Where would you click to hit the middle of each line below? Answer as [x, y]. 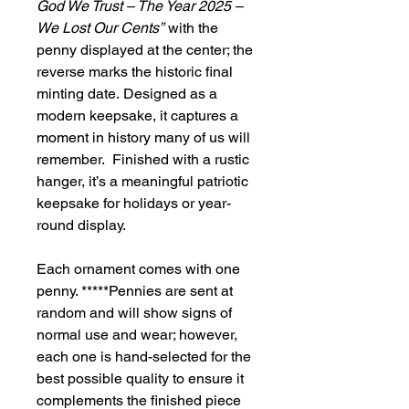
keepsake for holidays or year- [134, 204]
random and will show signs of [134, 313]
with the [191, 28]
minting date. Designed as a [127, 94]
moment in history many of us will [143, 138]
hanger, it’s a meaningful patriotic [142, 182]
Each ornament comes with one [138, 269]
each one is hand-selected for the [144, 357]
